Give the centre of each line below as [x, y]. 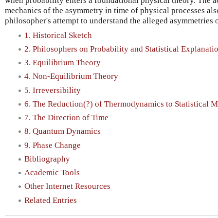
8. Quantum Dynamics [63, 131]
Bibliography [47, 159]
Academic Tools [52, 173]
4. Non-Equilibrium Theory [71, 76]
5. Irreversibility [53, 90]
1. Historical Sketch [58, 35]
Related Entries [51, 200]
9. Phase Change [53, 145]
